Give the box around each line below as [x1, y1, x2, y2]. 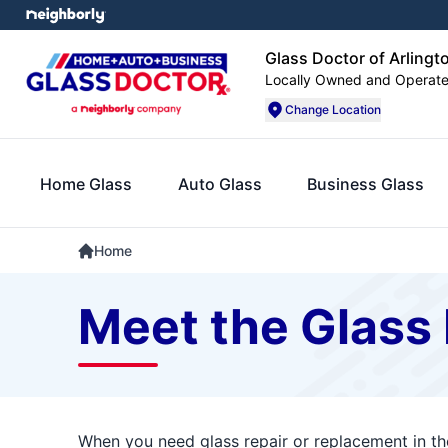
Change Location [285, 102, 381, 117]
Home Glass [40, 173, 132, 194]
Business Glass [307, 173, 425, 194]
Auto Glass [177, 173, 262, 194]
